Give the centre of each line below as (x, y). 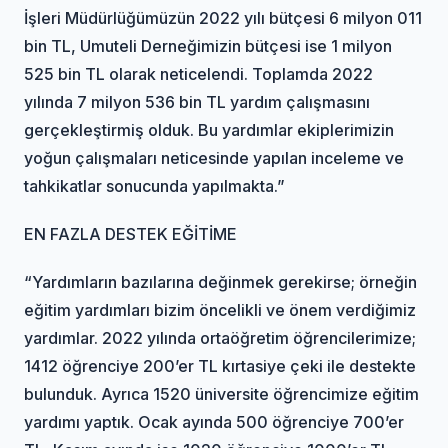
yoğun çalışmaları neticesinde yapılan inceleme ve (214, 157)
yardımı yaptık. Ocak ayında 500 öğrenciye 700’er (214, 421)
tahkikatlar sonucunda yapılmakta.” (155, 185)
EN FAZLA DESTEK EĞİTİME (131, 233)
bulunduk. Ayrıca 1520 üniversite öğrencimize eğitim (222, 393)
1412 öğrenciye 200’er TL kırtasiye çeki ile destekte (220, 365)
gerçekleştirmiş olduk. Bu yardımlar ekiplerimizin (209, 129)
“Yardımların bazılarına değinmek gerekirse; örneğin (221, 281)
